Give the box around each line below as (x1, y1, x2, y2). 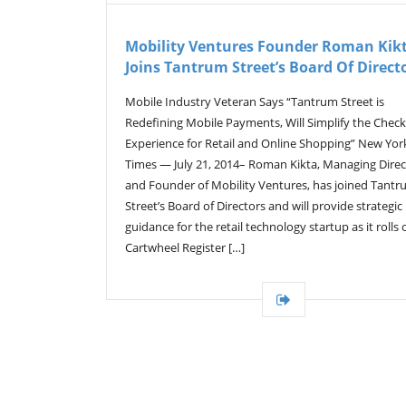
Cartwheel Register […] (125, 239, 245, 256)
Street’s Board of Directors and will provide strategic (125, 198, 402, 214)
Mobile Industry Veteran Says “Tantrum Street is (125, 93, 384, 110)
